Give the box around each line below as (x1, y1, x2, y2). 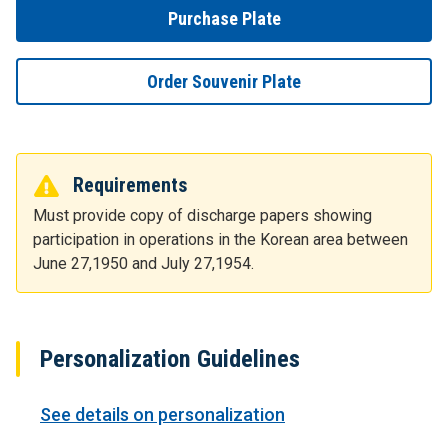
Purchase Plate (167, 8, 281, 30)
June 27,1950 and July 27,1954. (33, 254, 254, 274)
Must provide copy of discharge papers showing (33, 206, 372, 226)
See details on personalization (40, 404, 285, 426)
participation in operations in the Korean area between (33, 230, 408, 250)
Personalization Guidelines (40, 344, 300, 374)
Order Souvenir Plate (147, 71, 301, 93)
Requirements (73, 173, 188, 198)
